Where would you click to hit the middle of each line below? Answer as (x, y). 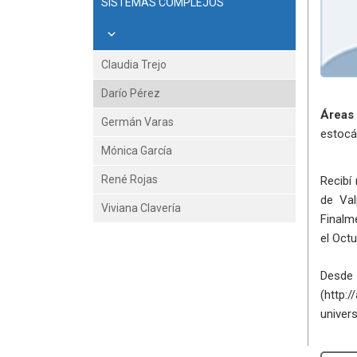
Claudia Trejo (134, 65)
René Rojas (129, 179)
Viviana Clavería (141, 208)
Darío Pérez (131, 93)
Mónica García (137, 151)
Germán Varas (137, 122)
